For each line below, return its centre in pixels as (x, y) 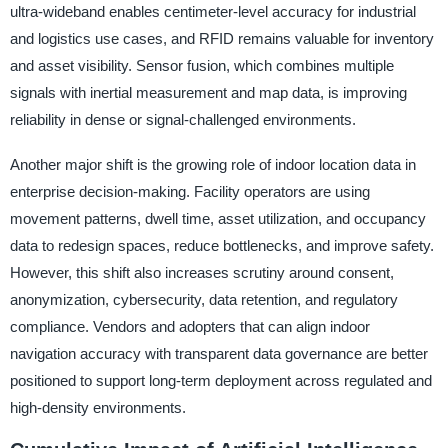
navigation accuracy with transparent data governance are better (218, 353)
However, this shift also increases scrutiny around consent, (201, 272)
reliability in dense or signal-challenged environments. (182, 119)
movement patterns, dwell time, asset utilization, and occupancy (217, 218)
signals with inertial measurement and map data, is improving (208, 92)
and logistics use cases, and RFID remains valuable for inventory (221, 38)
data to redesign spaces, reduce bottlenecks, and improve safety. (221, 245)
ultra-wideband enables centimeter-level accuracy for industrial (212, 11)
